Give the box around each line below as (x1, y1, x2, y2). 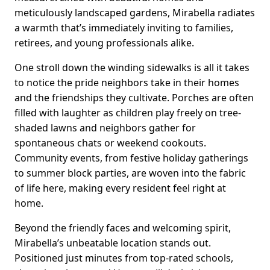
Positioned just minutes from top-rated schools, (14, 251, 233, 265)
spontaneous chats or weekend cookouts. (14, 136, 206, 149)
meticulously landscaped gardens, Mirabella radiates (14, 5, 255, 19)
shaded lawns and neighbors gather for (14, 121, 196, 134)
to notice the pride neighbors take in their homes (14, 75, 239, 89)
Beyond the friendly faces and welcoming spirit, (14, 221, 231, 234)
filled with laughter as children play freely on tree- (14, 105, 241, 119)
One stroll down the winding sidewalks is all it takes (14, 60, 250, 74)
